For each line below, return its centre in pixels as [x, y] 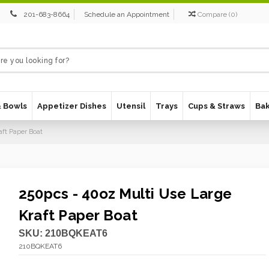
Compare [213, 14]
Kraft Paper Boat [78, 215]
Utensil [131, 106]
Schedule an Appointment [127, 14]
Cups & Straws [216, 106]
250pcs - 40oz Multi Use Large [125, 194]
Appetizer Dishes [72, 106]
